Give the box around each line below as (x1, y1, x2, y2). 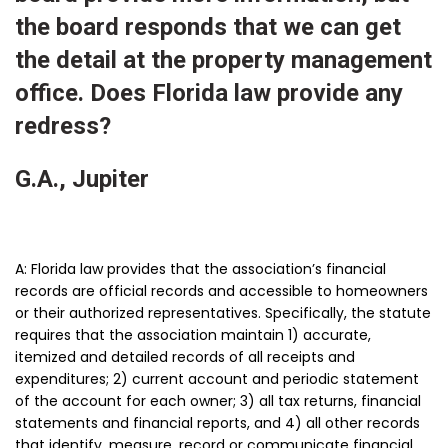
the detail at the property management (15, 46, 432, 75)
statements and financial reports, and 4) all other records (15, 413, 420, 434)
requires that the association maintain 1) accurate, (15, 325, 371, 346)
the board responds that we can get (15, 13, 401, 42)
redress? (15, 112, 111, 141)
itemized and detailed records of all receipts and (15, 347, 355, 368)
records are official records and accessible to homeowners (15, 281, 428, 302)
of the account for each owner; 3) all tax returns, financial (15, 391, 421, 412)
